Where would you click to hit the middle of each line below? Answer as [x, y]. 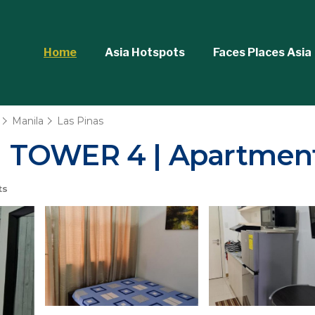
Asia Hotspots [145, 52]
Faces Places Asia [262, 52]
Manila [28, 121]
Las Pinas [80, 121]
